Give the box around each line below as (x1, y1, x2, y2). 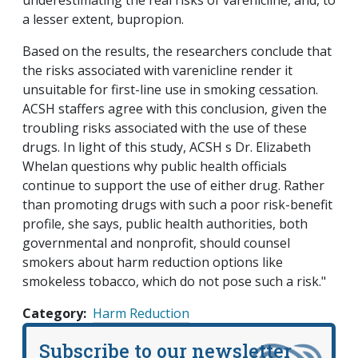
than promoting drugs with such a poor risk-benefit (22, 196, 332, 214)
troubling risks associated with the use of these (22, 119, 307, 137)
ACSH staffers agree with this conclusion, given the (22, 100, 327, 118)
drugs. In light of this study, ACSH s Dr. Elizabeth (22, 138, 311, 157)
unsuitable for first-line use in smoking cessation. (22, 81, 318, 99)
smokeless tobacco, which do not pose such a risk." (22, 272, 326, 291)
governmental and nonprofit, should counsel (22, 234, 290, 253)
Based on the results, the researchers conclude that (22, 42, 332, 61)
